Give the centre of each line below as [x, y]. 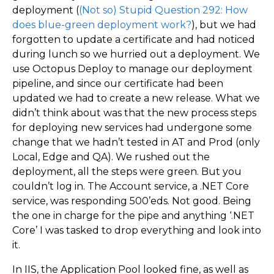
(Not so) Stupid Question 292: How [163, 10]
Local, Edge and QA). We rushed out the [111, 157]
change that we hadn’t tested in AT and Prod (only [136, 142]
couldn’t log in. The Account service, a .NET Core [131, 186]
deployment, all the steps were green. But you [127, 172]
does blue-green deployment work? [102, 25]
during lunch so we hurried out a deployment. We [136, 54]
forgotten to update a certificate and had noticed [134, 39]
